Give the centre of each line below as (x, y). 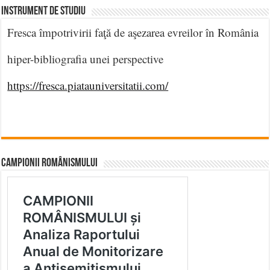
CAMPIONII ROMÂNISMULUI (50, 163)
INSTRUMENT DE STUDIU (44, 11)
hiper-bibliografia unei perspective (86, 58)
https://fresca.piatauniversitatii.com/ (88, 85)
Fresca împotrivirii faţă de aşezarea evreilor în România (133, 32)
